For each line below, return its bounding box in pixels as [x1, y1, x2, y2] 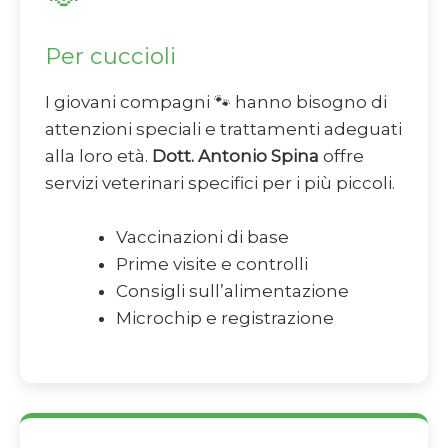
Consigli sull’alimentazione [116, 281, 349, 302]
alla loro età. [45, 146, 152, 167]
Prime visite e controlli [116, 254, 308, 275]
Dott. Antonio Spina [152, 146, 319, 167]
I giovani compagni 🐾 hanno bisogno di [45, 92, 387, 113]
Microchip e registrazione [116, 308, 334, 329]
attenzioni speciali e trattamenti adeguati [45, 119, 402, 140]
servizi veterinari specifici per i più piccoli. [45, 173, 395, 194]
